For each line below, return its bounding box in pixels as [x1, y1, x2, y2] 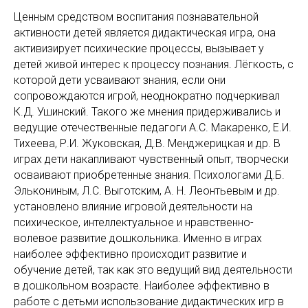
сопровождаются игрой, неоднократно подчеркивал [14, 89, 280, 102]
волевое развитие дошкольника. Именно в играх [14, 232, 262, 245]
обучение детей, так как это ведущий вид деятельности [14, 263, 292, 276]
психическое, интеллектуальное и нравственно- [14, 216, 254, 229]
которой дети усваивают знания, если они [14, 74, 225, 87]
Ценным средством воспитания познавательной [14, 10, 258, 23]
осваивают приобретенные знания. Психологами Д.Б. [14, 168, 285, 181]
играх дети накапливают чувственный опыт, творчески [14, 153, 289, 166]
